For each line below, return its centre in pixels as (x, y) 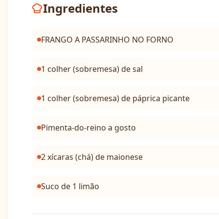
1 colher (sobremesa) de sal (92, 69)
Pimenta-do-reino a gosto (88, 128)
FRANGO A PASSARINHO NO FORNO (107, 40)
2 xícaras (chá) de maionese (92, 157)
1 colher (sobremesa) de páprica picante (115, 98)
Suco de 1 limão (70, 186)
